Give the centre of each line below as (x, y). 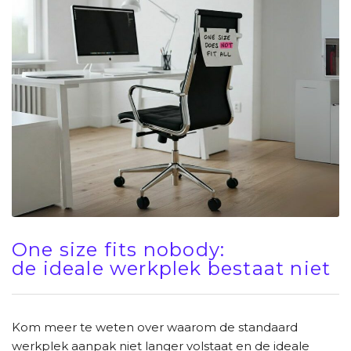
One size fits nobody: (119, 249)
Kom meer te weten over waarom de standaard (155, 327)
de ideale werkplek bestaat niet (172, 268)
